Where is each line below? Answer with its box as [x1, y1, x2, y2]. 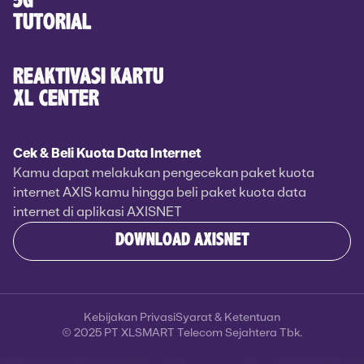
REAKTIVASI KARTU [13, 68, 163, 87]
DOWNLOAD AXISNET [115, 233, 249, 249]
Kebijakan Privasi [84, 311, 175, 323]
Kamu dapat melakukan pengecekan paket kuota [13, 166, 314, 180]
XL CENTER [13, 90, 99, 109]
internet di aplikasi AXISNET [13, 205, 182, 219]
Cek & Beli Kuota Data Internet [13, 146, 201, 160]
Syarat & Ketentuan [175, 311, 280, 323]
